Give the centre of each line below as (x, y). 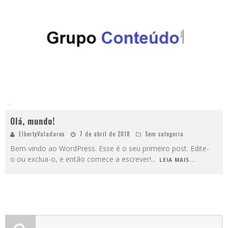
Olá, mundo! (33, 121)
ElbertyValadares (42, 134)
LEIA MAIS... (177, 160)
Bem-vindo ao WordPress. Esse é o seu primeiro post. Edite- (110, 149)
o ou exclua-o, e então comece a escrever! (81, 159)
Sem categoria (164, 134)
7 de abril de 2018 (105, 134)
